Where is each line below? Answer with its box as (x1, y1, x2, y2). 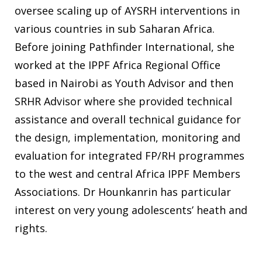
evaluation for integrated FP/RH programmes (15, 148, 244, 163)
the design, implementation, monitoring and (15, 130, 240, 144)
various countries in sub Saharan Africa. (15, 21, 215, 36)
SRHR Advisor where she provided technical (15, 94, 232, 108)
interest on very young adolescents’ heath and (15, 202, 247, 217)
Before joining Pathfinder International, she (15, 39, 235, 54)
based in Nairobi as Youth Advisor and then (15, 75, 233, 90)
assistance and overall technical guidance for (15, 112, 241, 126)
